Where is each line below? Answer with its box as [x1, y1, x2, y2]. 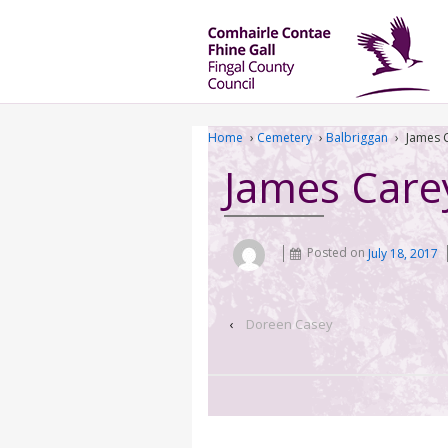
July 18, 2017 [368, 244, 439, 262]
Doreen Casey [246, 314, 333, 333]
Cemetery [257, 129, 312, 147]
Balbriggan [326, 129, 388, 147]
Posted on [307, 244, 369, 262]
